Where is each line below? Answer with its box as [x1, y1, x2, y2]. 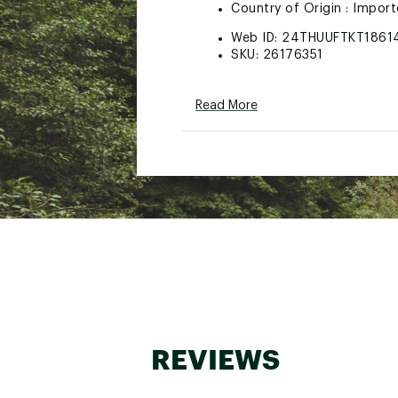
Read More [195, 99, 258, 112]
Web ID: [231, 32, 282, 44]
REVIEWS [151, 343, 280, 375]
